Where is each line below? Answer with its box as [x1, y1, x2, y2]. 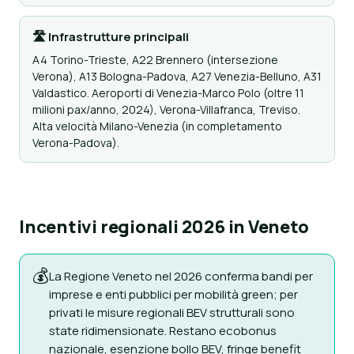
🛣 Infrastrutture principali [32, 28, 189, 45]
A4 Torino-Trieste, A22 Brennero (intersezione [32, 52, 278, 67]
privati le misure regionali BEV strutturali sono [49, 304, 295, 321]
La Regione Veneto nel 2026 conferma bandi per [49, 268, 313, 284]
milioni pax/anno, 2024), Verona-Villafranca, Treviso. [32, 102, 300, 117]
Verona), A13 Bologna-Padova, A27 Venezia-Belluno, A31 [32, 69, 322, 84]
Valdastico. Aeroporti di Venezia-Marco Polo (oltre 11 [32, 85, 304, 100]
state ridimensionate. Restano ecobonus [49, 322, 277, 339]
